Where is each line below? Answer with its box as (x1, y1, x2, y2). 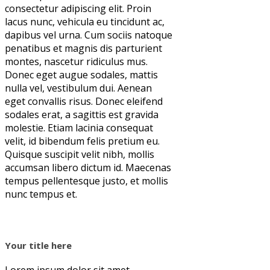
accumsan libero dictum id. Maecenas (5, 160, 171, 174)
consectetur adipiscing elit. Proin (5, 1, 151, 15)
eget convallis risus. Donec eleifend (5, 94, 163, 108)
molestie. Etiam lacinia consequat (5, 121, 153, 134)
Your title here (5, 239, 72, 251)
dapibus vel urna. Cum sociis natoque (5, 28, 172, 42)
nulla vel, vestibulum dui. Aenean (5, 81, 152, 95)
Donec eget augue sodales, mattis (5, 67, 158, 81)
